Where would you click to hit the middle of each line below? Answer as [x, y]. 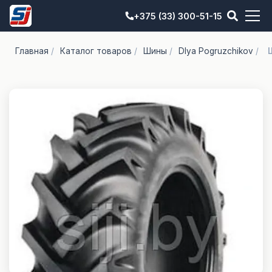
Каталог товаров [96, 51]
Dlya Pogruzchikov [216, 51]
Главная [32, 51]
